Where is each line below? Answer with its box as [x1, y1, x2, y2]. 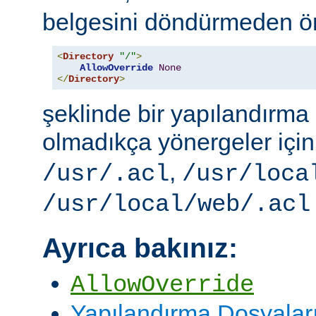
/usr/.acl [42, 160, 169, 188]
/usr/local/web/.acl [42, 190, 310, 218]
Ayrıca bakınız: [42, 233, 238, 264]
